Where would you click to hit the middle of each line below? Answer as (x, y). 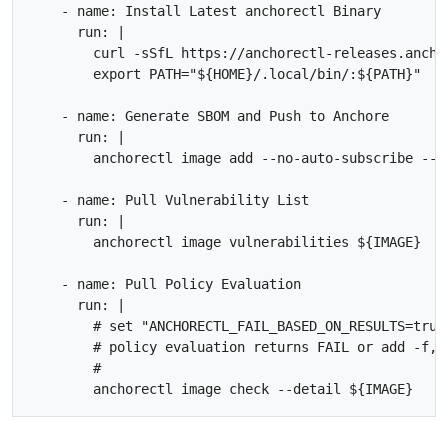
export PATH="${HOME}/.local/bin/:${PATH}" (225, 73)
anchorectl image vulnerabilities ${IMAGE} (229, 241)
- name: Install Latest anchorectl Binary (205, 10)
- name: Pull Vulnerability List (169, 199)
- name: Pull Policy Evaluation (165, 283)
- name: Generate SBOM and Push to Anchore (209, 115)
